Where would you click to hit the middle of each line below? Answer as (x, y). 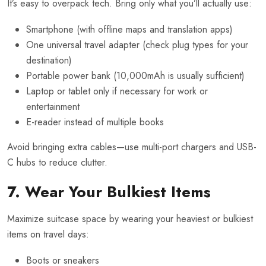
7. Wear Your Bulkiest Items (109, 192)
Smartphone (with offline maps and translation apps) (129, 30)
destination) (49, 61)
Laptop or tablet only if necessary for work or (117, 91)
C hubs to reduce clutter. (57, 163)
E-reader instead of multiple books (95, 122)
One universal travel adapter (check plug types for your (137, 45)
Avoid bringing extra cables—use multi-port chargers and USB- (132, 147)
